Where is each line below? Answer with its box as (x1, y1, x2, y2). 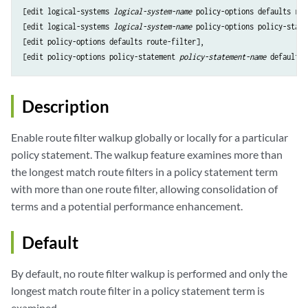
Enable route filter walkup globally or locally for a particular (11, 131, 288, 144)
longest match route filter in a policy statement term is (11, 284, 265, 298)
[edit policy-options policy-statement (23, 52, 179, 63)
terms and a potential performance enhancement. (11, 199, 243, 213)
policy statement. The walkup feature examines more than (11, 148, 283, 162)
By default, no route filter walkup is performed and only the (11, 267, 287, 280)
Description (22, 96, 109, 117)
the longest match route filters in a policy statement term (11, 165, 278, 179)
